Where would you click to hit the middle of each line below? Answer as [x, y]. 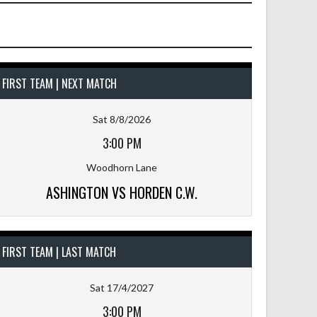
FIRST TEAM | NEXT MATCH [59, 83]
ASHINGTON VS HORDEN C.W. [122, 192]
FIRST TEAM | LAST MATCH [59, 252]
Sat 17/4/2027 [122, 287]
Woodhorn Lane [122, 167]
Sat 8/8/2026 [122, 119]
